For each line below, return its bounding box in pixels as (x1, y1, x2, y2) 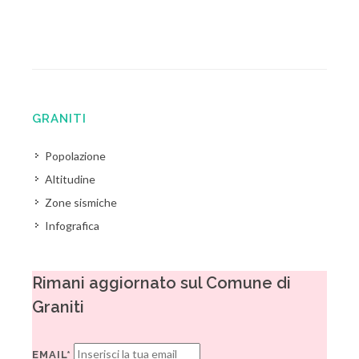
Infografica (45, 219, 99, 233)
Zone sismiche (45, 196, 117, 210)
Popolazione (45, 149, 106, 163)
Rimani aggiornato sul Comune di (32, 273, 291, 293)
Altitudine (45, 172, 95, 187)
